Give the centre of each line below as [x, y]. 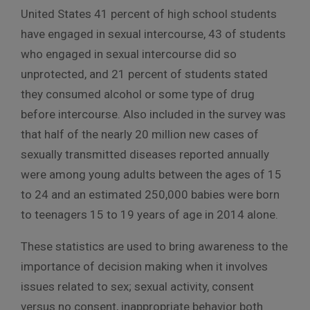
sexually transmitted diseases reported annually [145, 154]
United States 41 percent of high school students [149, 13]
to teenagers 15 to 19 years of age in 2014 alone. [149, 214]
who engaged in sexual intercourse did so [129, 54]
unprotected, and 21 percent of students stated [144, 74]
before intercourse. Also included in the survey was [153, 114]
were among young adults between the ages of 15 [151, 174]
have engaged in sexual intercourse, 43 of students [153, 34]
